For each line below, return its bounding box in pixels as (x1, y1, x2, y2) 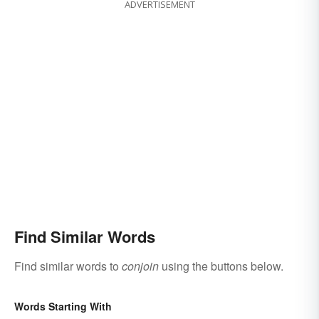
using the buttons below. (159, 257, 283, 274)
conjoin (122, 257, 159, 274)
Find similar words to (14, 257, 122, 274)
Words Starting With (14, 298, 112, 313)
